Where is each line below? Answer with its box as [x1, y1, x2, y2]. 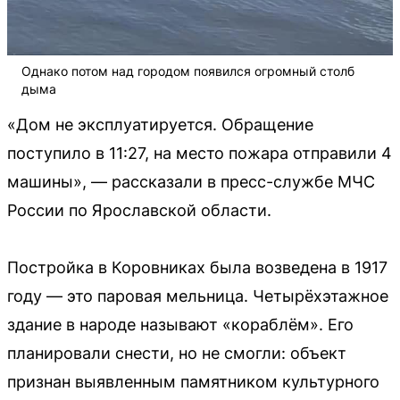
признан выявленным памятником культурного [7, 371, 379, 391]
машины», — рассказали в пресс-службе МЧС [7, 171, 375, 191]
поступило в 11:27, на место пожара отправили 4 [7, 143, 392, 162]
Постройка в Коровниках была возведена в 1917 [7, 257, 387, 277]
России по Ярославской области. [7, 200, 271, 220]
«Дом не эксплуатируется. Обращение [7, 114, 313, 134]
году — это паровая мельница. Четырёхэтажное [7, 286, 388, 305]
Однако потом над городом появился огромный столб [21, 62, 354, 79]
